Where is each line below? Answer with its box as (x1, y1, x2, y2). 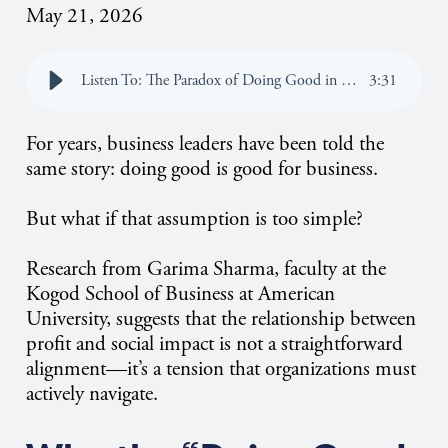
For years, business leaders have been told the (26, 131, 384, 158)
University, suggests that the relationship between (26, 306, 416, 333)
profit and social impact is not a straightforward (26, 331, 403, 358)
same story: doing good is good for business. (26, 156, 378, 183)
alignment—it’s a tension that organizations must (26, 356, 416, 383)
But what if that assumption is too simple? (26, 206, 363, 233)
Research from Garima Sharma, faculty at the (26, 256, 386, 283)
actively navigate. (26, 381, 158, 408)
